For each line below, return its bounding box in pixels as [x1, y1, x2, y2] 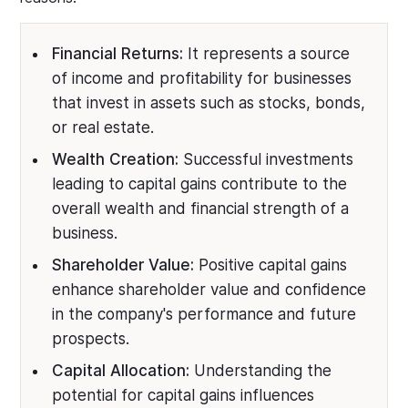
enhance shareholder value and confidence [52, 280, 367, 300]
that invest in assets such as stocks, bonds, [52, 94, 366, 113]
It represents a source [183, 45, 351, 64]
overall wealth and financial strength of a [52, 199, 350, 219]
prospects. [52, 330, 130, 349]
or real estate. [52, 118, 155, 138]
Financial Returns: [52, 45, 184, 64]
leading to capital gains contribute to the [52, 175, 348, 194]
